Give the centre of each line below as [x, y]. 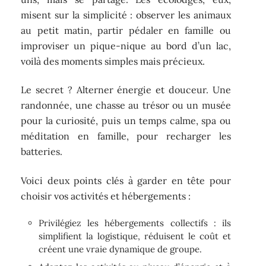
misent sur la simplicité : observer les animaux [126, 15]
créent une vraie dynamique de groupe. [121, 249]
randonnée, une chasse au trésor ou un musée [126, 105]
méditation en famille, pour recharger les [126, 136]
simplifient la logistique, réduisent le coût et [135, 236]
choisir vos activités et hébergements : [106, 196]
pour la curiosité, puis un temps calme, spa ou [126, 121]
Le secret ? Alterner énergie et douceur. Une [126, 90]
